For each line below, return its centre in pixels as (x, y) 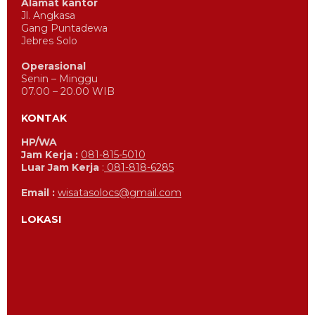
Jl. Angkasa (48, 16)
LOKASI (41, 220)
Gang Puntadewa (64, 28)
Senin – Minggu (59, 79)
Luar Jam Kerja (60, 168)
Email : (39, 193)
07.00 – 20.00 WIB (68, 92)
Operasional (53, 66)
